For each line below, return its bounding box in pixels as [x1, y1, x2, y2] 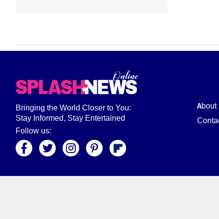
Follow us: [16, 126, 51, 135]
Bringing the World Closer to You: [16, 103, 131, 112]
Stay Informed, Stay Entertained [16, 113, 125, 123]
